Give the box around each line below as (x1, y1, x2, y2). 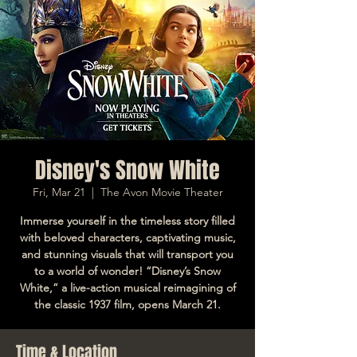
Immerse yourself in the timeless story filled (20, 213, 235, 228)
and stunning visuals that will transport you (22, 246, 233, 261)
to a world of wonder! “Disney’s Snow (34, 263, 221, 278)
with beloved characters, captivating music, (19, 229, 236, 245)
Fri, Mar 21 (32, 184, 85, 199)
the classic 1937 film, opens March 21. (34, 296, 221, 312)
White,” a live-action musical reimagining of (19, 280, 236, 295)
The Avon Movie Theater (100, 184, 223, 199)
